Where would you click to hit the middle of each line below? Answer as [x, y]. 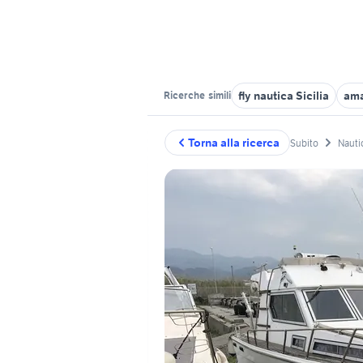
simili [219, 95]
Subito [304, 143]
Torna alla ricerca [234, 143]
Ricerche [185, 95]
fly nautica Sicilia [284, 96]
